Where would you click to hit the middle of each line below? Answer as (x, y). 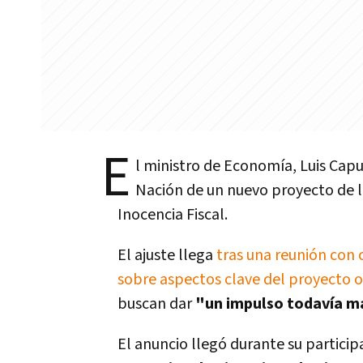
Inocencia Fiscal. (173, 215)
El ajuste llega (167, 255)
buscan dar (155, 304)
